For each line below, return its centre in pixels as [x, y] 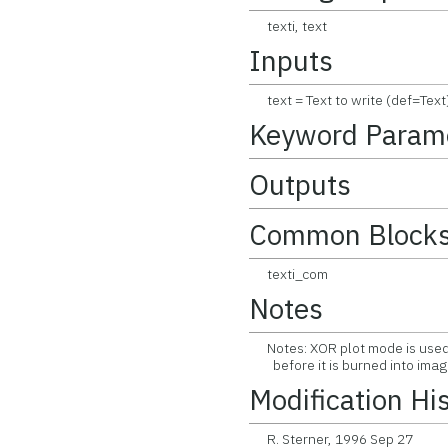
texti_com [289, 274]
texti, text [288, 26]
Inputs [291, 60]
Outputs [300, 184]
